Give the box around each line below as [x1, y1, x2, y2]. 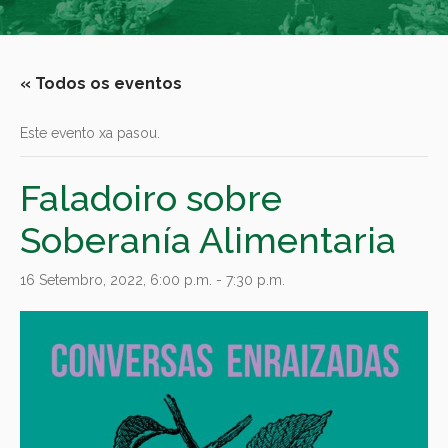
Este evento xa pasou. [20, 124, 160, 141]
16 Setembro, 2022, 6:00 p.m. [20, 271, 212, 288]
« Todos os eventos [20, 73, 182, 93]
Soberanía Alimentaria [20, 218, 396, 261]
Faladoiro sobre [20, 176, 282, 219]
